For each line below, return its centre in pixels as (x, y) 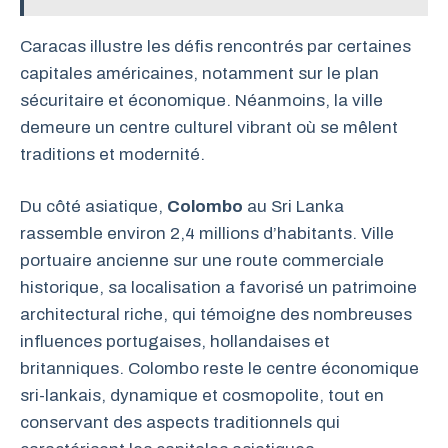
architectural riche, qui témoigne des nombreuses (216, 314)
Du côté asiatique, (93, 206)
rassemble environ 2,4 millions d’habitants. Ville (207, 233)
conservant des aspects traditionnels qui (180, 422)
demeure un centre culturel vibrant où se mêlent (209, 127)
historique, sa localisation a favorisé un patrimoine (218, 287)
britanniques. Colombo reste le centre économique (219, 368)
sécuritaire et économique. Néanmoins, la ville (201, 100)
